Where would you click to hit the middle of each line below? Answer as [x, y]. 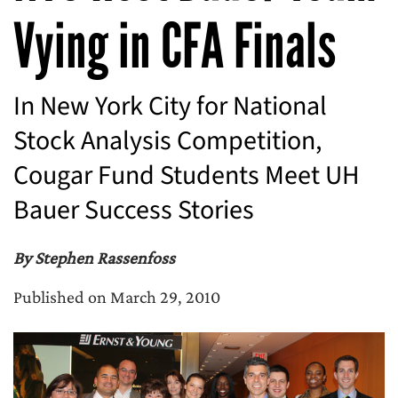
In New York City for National [170, 106]
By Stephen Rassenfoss [94, 258]
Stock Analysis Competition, [167, 141]
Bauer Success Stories [134, 210]
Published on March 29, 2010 [117, 297]
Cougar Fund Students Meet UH [187, 175]
